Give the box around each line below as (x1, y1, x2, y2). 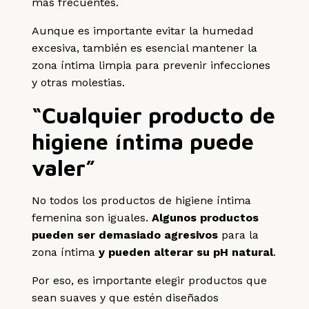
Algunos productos (152, 210, 259, 224)
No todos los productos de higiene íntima (32, 193, 252, 207)
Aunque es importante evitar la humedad (32, 23, 255, 37)
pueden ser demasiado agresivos (32, 228, 222, 241)
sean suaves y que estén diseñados (32, 290, 219, 304)
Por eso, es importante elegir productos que (32, 273, 268, 287)
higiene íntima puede (32, 128, 255, 154)
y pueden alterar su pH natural (99, 245, 274, 259)
